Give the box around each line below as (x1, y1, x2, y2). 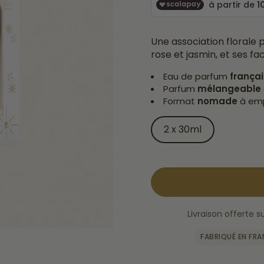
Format (163, 95, 197, 107)
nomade (197, 95, 240, 107)
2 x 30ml (164, 123, 202, 136)
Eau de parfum (163, 70, 230, 82)
